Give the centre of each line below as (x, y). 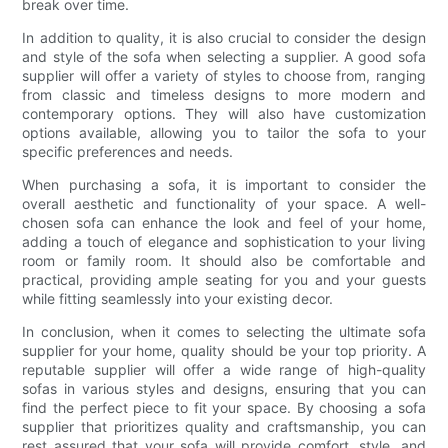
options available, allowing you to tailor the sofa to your (224, 133)
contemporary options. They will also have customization (224, 114)
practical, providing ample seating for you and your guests (224, 280)
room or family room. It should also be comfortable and (224, 261)
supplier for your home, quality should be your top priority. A (224, 351)
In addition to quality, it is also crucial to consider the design (224, 38)
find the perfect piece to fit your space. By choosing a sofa (224, 408)
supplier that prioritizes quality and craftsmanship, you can (224, 427)
